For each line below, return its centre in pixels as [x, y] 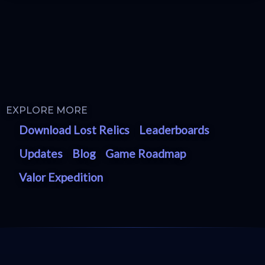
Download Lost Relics [75, 130]
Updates [41, 153]
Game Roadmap [146, 153]
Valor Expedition [61, 177]
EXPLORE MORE [47, 110]
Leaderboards [174, 130]
